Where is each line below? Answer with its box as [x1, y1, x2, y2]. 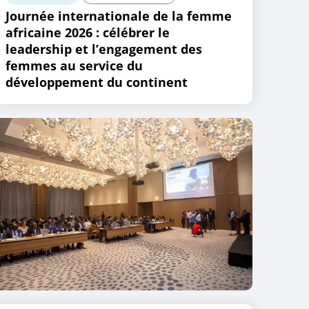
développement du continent [6, 74, 188, 90]
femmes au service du [6, 57, 143, 74]
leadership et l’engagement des [6, 41, 203, 57]
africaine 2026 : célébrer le [6, 24, 170, 41]
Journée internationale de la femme [6, 8, 232, 24]
